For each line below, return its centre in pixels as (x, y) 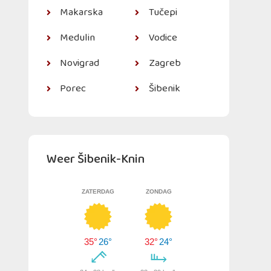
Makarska (82, 12)
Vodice (163, 38)
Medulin (78, 38)
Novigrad (80, 63)
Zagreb (165, 63)
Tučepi (163, 12)
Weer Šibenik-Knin (95, 159)
